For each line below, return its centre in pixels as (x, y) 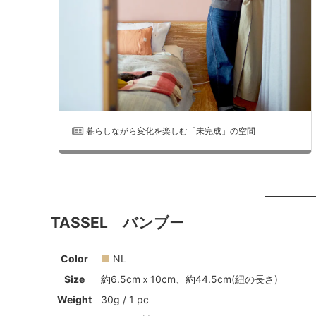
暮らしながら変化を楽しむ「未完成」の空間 (171, 130)
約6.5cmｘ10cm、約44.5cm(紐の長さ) (189, 279)
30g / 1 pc (125, 300)
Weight (74, 300)
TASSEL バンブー (117, 222)
